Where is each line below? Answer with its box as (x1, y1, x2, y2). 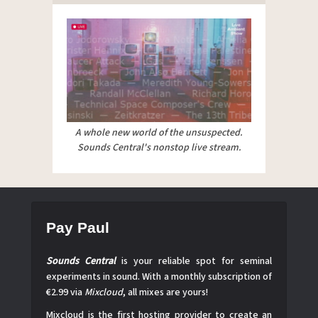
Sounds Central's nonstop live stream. (77, 141, 241, 155)
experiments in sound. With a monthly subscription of (46, 270, 272, 285)
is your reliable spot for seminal (116, 254, 272, 269)
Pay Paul (46, 219, 109, 236)
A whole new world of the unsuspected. (75, 126, 243, 141)
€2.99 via (46, 285, 84, 300)
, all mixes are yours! (123, 285, 208, 300)
